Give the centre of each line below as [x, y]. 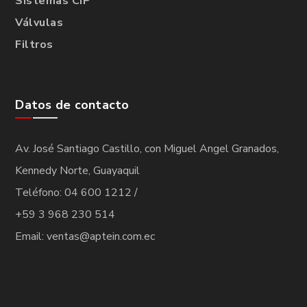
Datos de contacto [72, 105]
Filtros [34, 45]
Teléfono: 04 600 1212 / [77, 193]
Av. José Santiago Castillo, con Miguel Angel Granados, [147, 149]
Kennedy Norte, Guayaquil [78, 171]
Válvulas [39, 23]
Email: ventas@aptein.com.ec [85, 237]
